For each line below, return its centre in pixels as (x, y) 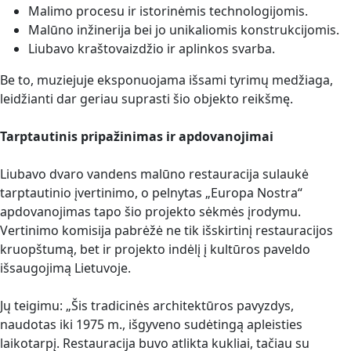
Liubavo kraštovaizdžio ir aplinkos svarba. (152, 49)
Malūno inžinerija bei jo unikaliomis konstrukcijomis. (184, 30)
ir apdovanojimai (220, 137)
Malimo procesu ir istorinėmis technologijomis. (168, 11)
